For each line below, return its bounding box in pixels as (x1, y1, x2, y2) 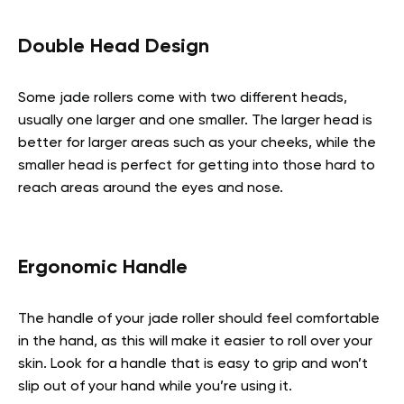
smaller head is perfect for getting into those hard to (18, 158, 375, 173)
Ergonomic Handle (18, 257, 188, 278)
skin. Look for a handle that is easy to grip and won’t (18, 356, 368, 372)
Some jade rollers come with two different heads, (18, 90, 347, 106)
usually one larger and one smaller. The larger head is (18, 113, 372, 128)
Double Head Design (18, 36, 209, 57)
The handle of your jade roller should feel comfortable (18, 311, 380, 326)
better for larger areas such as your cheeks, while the (18, 135, 376, 151)
